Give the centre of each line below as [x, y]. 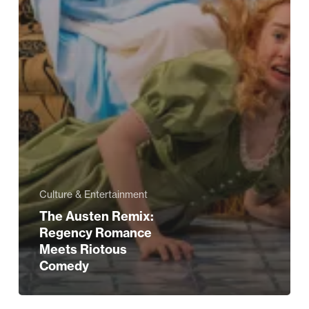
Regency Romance [95, 232]
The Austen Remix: [96, 216]
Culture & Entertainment [93, 194]
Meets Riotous [83, 249]
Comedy [64, 266]
